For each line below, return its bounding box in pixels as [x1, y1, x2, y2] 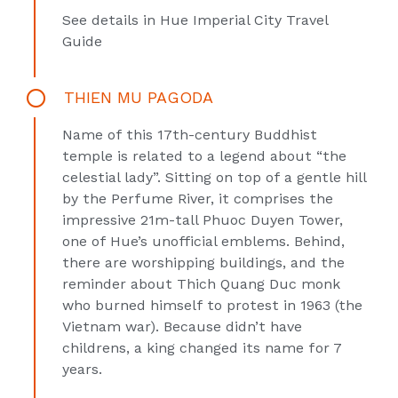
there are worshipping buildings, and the [62, 254, 345, 271]
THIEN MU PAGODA [64, 88, 213, 107]
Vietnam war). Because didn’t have [62, 318, 302, 335]
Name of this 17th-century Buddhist [62, 126, 317, 143]
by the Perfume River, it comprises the [62, 190, 333, 207]
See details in [62, 12, 160, 28]
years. [62, 361, 102, 378]
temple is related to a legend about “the [62, 147, 346, 164]
